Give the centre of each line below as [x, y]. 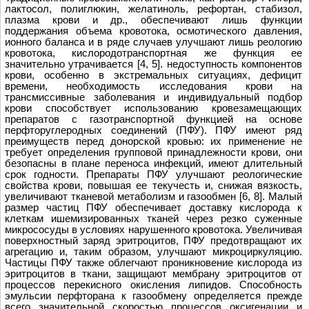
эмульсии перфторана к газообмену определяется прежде [153, 296]
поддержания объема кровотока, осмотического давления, [153, 31]
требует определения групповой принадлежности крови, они [153, 152]
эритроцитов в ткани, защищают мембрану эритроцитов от [153, 273]
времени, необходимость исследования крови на [153, 86]
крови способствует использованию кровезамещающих [153, 108]
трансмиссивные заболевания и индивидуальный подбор [153, 97]
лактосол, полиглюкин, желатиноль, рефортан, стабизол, [153, 9]
